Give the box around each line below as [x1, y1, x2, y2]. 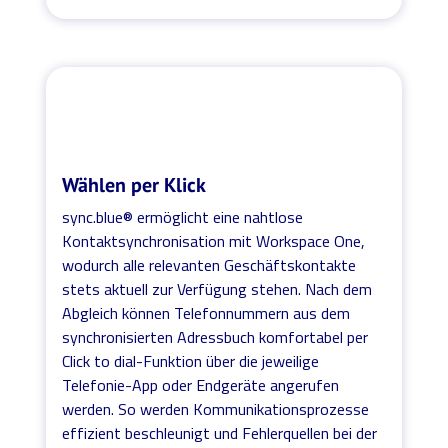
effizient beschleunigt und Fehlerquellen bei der [62, 420, 378, 445]
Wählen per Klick [62, 171, 207, 198]
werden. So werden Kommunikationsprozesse [62, 396, 370, 421]
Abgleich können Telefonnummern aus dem [62, 300, 351, 325]
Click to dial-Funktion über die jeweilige [62, 348, 320, 373]
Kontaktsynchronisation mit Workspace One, [62, 228, 366, 253]
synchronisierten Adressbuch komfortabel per [62, 324, 369, 349]
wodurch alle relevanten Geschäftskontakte [62, 252, 357, 277]
